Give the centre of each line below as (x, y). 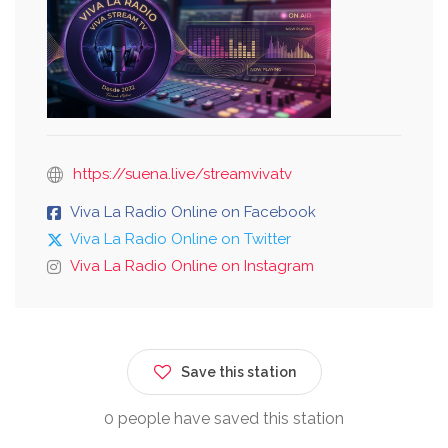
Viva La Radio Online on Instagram (192, 265)
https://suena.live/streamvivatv (182, 173)
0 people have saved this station (224, 418)
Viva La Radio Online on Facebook (193, 211)
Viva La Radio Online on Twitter (180, 238)
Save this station (238, 371)
